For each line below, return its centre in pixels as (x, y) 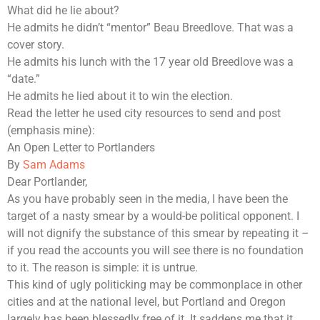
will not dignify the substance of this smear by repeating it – (158, 234)
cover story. (36, 45)
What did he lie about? (63, 11)
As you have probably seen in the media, (110, 199)
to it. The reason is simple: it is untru (98, 268)
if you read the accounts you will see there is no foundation (155, 251)
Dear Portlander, (47, 182)
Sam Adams (54, 165)
